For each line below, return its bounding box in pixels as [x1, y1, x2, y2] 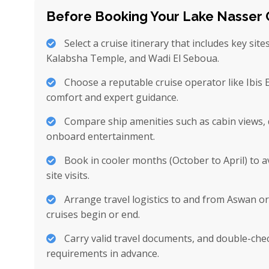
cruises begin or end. [46, 208, 140, 221]
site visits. [46, 169, 89, 182]
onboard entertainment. [46, 130, 155, 143]
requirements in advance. [46, 247, 159, 260]
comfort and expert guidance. [46, 91, 178, 104]
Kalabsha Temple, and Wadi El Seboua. [46, 52, 219, 65]
